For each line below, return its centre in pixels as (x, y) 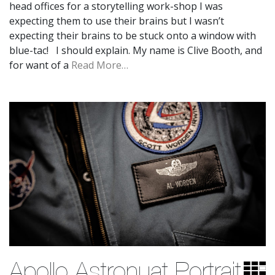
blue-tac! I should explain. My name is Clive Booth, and (136, 50)
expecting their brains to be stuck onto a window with (133, 35)
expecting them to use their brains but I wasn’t (117, 21)
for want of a (40, 65)
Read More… (100, 65)
